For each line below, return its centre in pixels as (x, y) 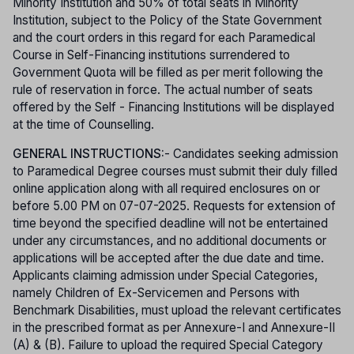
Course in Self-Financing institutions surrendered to (151, 55)
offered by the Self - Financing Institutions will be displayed (173, 107)
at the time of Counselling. (83, 125)
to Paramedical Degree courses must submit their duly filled (175, 171)
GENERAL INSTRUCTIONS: (88, 154)
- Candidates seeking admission (251, 154)
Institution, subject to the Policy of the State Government (167, 21)
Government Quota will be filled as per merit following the (168, 73)
